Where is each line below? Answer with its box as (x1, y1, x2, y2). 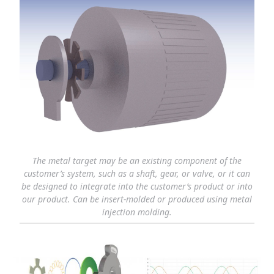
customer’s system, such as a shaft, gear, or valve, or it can (24, 167, 250, 179)
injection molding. (102, 206, 172, 218)
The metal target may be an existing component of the (32, 154, 242, 166)
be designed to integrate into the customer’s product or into (21, 180, 253, 192)
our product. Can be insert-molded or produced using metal (22, 193, 252, 205)
